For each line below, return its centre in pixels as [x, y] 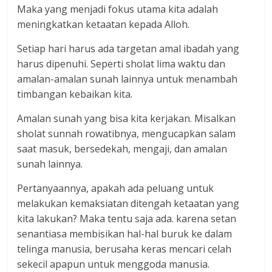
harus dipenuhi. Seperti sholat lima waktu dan [121, 64]
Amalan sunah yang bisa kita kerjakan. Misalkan [127, 119]
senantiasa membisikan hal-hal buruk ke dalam [125, 234]
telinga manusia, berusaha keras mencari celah [124, 249]
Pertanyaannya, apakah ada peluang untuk [116, 189]
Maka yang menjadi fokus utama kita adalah [118, 9]
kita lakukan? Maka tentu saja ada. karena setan [127, 219]
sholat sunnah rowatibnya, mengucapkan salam [127, 134]
